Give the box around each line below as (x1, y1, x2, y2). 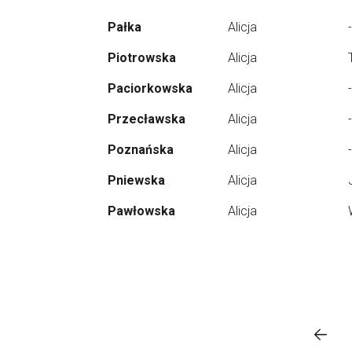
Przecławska (108, 112, 185, 126)
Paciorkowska (108, 81, 192, 96)
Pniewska (108, 173, 165, 188)
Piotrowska (108, 50, 176, 65)
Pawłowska (108, 203, 175, 218)
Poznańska (108, 142, 174, 157)
